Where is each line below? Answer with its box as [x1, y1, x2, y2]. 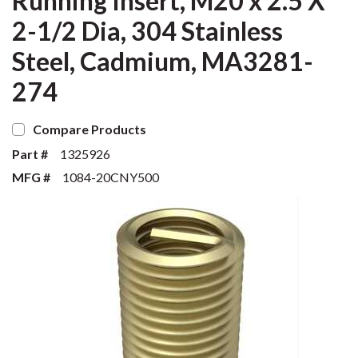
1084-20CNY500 [62, 169, 159, 185]
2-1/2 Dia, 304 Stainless [12, 15, 283, 46]
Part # [12, 146, 48, 161]
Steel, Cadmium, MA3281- [12, 46, 313, 77]
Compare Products [33, 121, 146, 137]
